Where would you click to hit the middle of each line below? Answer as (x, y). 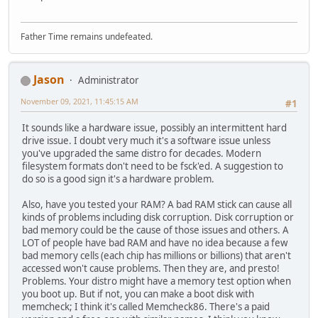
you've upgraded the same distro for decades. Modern (142, 154)
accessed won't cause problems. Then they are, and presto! (151, 269)
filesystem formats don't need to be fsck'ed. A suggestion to (153, 166)
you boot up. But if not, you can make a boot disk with (138, 294)
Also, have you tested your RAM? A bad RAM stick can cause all (157, 205)
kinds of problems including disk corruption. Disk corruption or (158, 218)
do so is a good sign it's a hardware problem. (118, 179)
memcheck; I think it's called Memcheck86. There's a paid (146, 307)
